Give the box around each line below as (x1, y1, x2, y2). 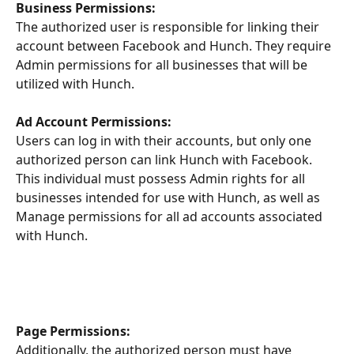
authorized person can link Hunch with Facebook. (16, 151, 315, 169)
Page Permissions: (16, 322, 130, 340)
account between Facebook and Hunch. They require (16, 37, 334, 55)
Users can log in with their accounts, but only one (16, 132, 314, 150)
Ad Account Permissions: (16, 113, 171, 131)
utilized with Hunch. (16, 75, 134, 93)
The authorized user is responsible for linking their (16, 18, 322, 36)
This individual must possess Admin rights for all (16, 170, 308, 188)
